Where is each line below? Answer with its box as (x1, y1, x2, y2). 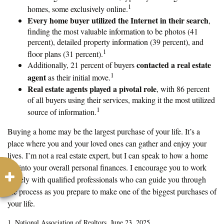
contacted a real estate (136, 58, 211, 70)
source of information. (27, 106, 96, 117)
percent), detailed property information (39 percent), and (27, 36, 203, 47)
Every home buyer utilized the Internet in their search (27, 14, 208, 26)
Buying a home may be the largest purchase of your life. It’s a (7, 125, 200, 136)
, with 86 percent (156, 83, 209, 94)
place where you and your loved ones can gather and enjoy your (7, 137, 206, 148)
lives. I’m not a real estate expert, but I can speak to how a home (7, 149, 208, 160)
